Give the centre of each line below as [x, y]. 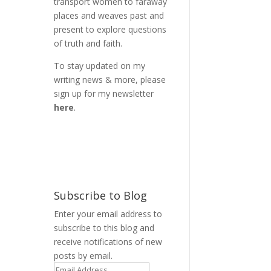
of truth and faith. [88, 44]
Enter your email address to [108, 214]
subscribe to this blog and [104, 227]
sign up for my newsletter [104, 94]
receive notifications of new [108, 241]
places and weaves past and [109, 16]
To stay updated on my [100, 66]
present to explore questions [110, 30]
